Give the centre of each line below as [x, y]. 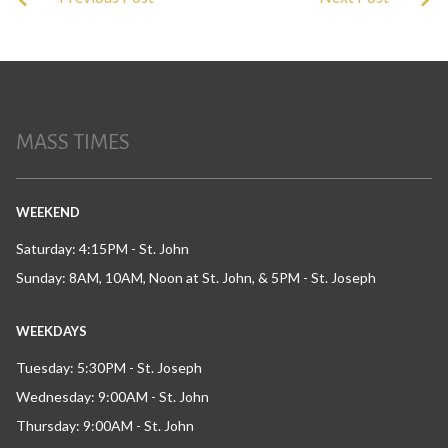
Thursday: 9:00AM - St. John [105, 425]
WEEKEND [48, 212]
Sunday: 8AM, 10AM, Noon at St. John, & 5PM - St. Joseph [196, 277]
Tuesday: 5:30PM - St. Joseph [109, 367]
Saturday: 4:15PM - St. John [102, 248]
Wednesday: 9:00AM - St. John [112, 396]
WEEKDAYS [51, 331]
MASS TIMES [73, 142]
